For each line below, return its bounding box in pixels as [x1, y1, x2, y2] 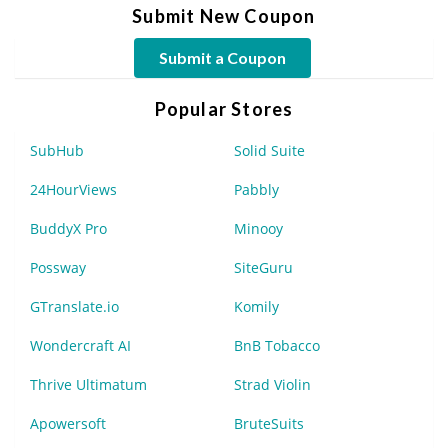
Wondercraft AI [30, 335, 131, 355]
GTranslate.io [30, 296, 119, 316]
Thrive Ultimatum [30, 374, 147, 394]
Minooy [234, 218, 283, 238]
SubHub [30, 140, 84, 160]
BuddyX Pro [30, 218, 107, 238]
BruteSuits [234, 413, 304, 433]
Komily [234, 296, 279, 316]
